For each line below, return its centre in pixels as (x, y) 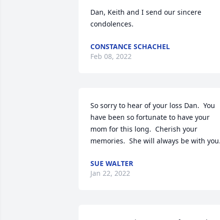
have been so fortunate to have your (150, 117)
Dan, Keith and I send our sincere (146, 12)
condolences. (112, 24)
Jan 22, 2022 (110, 173)
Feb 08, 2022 (111, 56)
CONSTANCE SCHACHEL (130, 46)
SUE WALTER (112, 163)
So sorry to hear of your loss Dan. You (153, 105)
